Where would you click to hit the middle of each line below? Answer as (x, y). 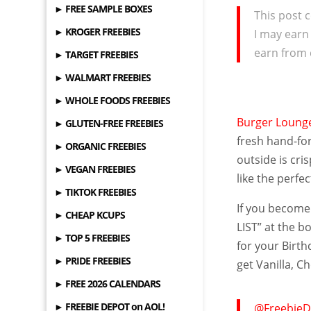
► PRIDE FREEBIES (93, 261)
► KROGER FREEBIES (98, 32)
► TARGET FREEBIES (96, 54)
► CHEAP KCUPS (90, 215)
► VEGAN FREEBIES (95, 169)
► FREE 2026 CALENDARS (108, 284)
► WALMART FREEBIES (103, 77)
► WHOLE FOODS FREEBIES (112, 100)
